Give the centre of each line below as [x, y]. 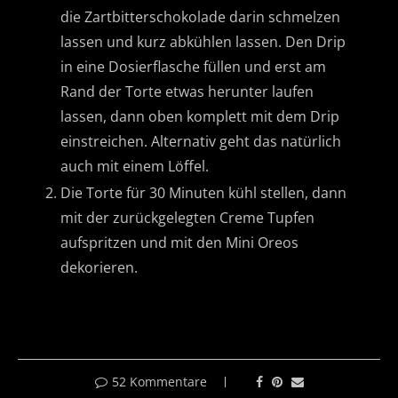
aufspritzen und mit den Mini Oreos [179, 242]
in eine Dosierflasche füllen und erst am [193, 66]
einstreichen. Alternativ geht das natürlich [201, 141]
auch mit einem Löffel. [135, 166]
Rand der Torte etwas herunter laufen [187, 91]
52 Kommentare [159, 381]
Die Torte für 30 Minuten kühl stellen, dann [203, 192]
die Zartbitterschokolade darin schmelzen [200, 16]
